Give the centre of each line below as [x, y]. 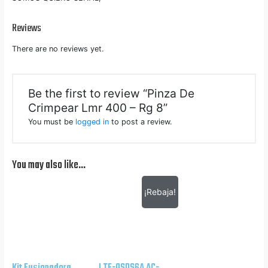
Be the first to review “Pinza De [112, 93]
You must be [52, 121]
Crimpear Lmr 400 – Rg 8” [98, 107]
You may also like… [48, 165]
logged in [92, 121]
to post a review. [141, 121]
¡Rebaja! [160, 191]
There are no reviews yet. [58, 48]
